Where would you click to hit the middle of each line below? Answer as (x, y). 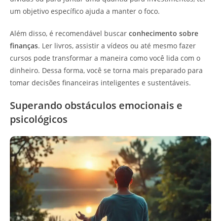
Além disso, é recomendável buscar (69, 33)
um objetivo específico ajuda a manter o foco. (85, 11)
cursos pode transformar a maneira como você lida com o (105, 58)
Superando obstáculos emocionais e (96, 105)
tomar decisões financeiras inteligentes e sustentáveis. (100, 83)
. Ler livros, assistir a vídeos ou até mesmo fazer (117, 46)
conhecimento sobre (164, 33)
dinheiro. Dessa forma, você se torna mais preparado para (106, 70)
